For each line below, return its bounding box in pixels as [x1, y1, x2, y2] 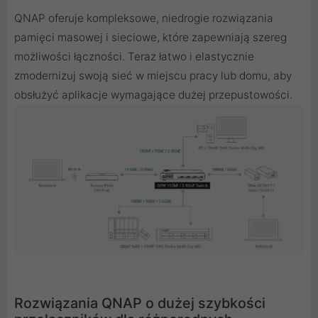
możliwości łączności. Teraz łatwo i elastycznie [14, 49, 254, 63]
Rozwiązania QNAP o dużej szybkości [14, 295, 265, 312]
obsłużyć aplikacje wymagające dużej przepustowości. [14, 87, 292, 102]
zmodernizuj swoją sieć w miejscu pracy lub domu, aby [14, 68, 292, 82]
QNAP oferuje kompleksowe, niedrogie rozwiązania [14, 11, 273, 25]
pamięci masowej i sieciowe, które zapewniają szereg [14, 30, 287, 44]
